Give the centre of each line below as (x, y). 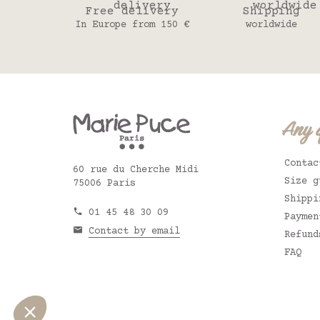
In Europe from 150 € (132, 25)
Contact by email (134, 231)
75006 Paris (104, 184)
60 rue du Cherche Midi (136, 170)
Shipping (271, 11)
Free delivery (132, 11)
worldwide (271, 25)
